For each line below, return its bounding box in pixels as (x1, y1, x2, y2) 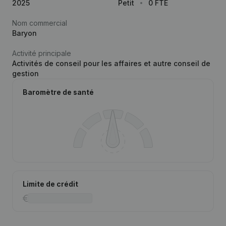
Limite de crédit (23, 180, 78, 188)
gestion (12, 69, 39, 78)
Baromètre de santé (23, 88, 94, 96)
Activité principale (12, 49, 71, 58)
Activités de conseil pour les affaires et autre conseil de (12, 59, 210, 68)
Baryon (12, 29, 37, 37)
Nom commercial (12, 19, 67, 27)
